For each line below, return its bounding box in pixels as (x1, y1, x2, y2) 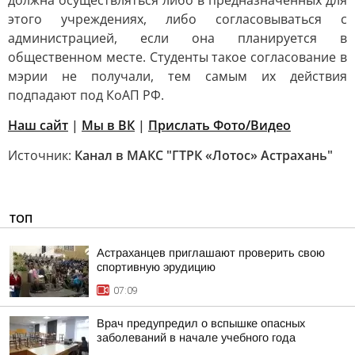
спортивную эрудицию (97, 261, 216, 273)
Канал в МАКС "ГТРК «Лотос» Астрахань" (74, 147, 333, 164)
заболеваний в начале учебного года (97, 331, 296, 344)
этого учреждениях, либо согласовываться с (8, 10, 347, 28)
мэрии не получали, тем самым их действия (8, 67, 347, 85)
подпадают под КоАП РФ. (8, 86, 164, 104)
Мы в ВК (82, 116, 135, 134)
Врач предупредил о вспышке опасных (97, 317, 305, 330)
